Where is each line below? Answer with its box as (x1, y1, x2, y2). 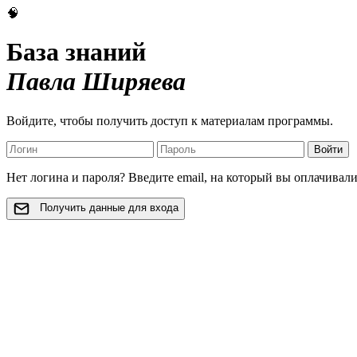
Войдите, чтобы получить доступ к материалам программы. (6, 113, 333, 127)
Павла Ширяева (6, 67, 186, 96)
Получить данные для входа (40, 202, 178, 214)
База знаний (6, 37, 146, 67)
